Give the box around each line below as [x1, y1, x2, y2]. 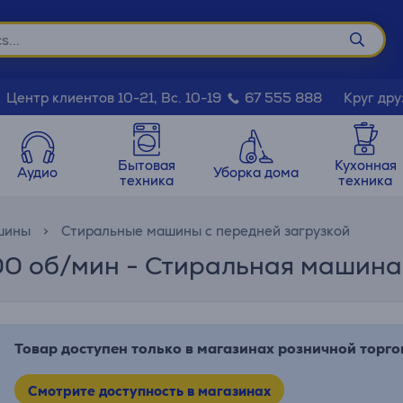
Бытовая [118, 156, 176, 174]
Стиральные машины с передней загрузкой [61, 222, 350, 239]
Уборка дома [213, 164, 300, 181]
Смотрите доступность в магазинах [28, 382, 271, 399]
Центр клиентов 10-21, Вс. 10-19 [6, 89, 225, 106]
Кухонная [334, 156, 397, 174]
